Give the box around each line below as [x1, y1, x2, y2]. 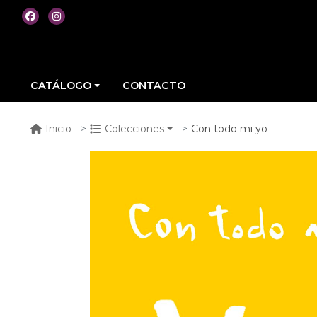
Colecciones [105, 122, 164, 136]
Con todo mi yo [190, 122, 267, 135]
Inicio [45, 122, 71, 136]
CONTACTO [122, 79, 186, 92]
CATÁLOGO [30, 79, 91, 92]
